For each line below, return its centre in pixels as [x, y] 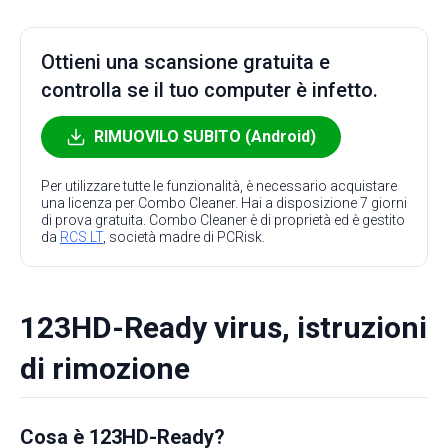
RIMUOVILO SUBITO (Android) [205, 136]
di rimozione [105, 368]
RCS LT [81, 237]
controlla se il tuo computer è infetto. [209, 90]
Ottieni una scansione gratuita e [185, 62]
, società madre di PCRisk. [184, 237]
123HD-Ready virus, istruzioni [223, 327]
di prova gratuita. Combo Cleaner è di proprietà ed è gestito [223, 220]
